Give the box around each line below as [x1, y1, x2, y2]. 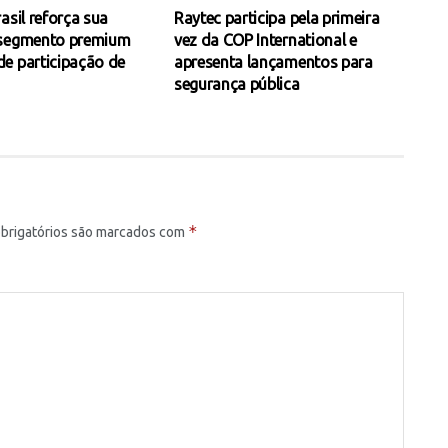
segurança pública [173, 75, 300, 94]
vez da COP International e [173, 31, 357, 50]
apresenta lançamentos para [173, 53, 373, 72]
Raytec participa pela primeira [173, 9, 380, 28]
